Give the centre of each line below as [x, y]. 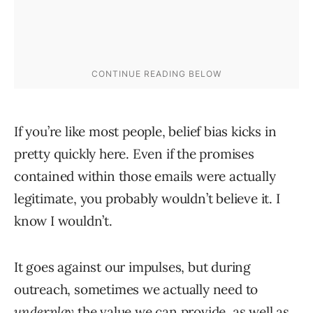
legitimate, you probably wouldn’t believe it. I [147, 199]
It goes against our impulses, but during [132, 267]
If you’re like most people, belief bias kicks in [145, 132]
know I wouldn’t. [63, 221]
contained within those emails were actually [145, 176]
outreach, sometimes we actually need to [136, 290]
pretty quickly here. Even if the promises [134, 154]
